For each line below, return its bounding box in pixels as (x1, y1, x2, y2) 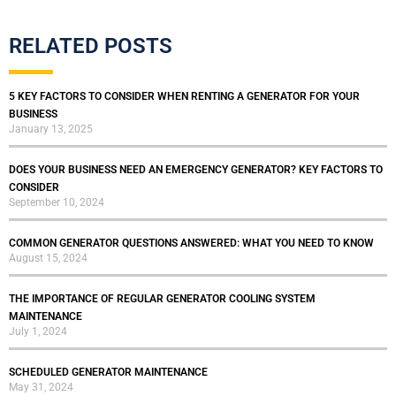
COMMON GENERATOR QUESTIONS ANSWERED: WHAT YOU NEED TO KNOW (9, 237, 374, 250)
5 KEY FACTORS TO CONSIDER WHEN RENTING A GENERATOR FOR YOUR (9, 90, 360, 103)
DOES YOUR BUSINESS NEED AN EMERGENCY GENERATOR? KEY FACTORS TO (9, 164, 383, 177)
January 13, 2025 (9, 123, 93, 136)
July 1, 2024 (9, 325, 67, 339)
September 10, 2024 (9, 196, 104, 209)
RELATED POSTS (9, 34, 172, 59)
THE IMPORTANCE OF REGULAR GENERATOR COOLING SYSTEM (9, 293, 316, 306)
